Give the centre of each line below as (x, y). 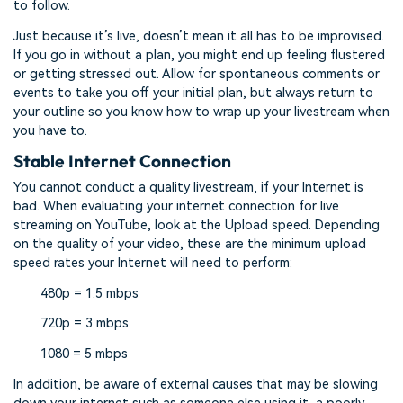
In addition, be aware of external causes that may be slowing (196, 384)
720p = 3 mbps (85, 324)
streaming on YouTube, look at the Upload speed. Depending (197, 225)
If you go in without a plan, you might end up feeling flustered (199, 55)
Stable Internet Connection (122, 161)
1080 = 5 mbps (84, 354)
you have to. (50, 130)
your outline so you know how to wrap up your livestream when (201, 112)
